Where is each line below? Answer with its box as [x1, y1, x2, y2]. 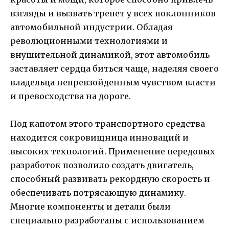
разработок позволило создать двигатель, [10, 159, 194, 170]
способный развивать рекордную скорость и [10, 173, 210, 184]
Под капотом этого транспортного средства [10, 118, 205, 129]
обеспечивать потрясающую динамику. [10, 187, 186, 198]
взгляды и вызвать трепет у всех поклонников [10, 8, 216, 18]
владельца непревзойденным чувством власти [10, 77, 216, 87]
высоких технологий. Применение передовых [10, 146, 215, 156]
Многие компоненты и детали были [10, 201, 171, 212]
